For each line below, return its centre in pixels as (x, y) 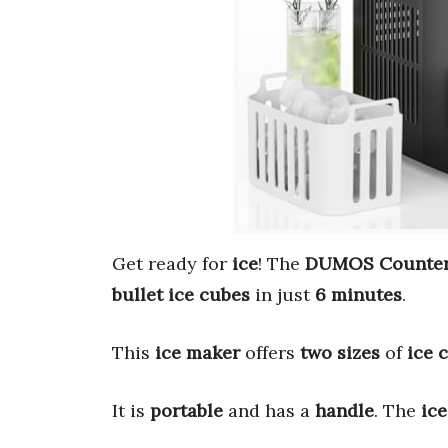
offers (270, 353)
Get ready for (172, 264)
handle (344, 411)
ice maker (197, 353)
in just (282, 295)
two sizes (340, 353)
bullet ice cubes (181, 295)
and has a (269, 411)
